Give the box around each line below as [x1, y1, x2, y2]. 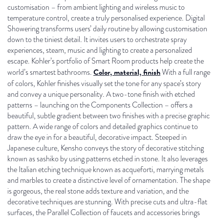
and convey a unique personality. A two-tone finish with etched [7, 88, 195, 100]
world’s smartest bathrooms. [7, 66, 93, 78]
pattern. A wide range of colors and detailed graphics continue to [7, 121, 198, 132]
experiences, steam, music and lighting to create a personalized [7, 44, 192, 56]
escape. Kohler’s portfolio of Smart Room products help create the [7, 55, 204, 66]
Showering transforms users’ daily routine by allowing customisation [7, 23, 207, 34]
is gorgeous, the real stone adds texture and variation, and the [7, 185, 189, 197]
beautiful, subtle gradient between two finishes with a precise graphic [7, 110, 210, 121]
